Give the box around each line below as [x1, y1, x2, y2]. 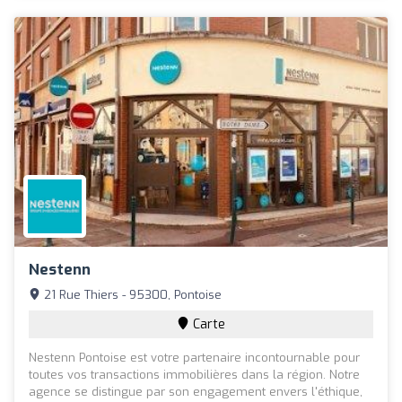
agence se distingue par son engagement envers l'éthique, [29, 383, 363, 399]
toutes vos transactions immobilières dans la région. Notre [29, 366, 360, 382]
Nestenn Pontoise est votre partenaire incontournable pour [29, 349, 360, 365]
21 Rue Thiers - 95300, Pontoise [40, 286, 222, 302]
